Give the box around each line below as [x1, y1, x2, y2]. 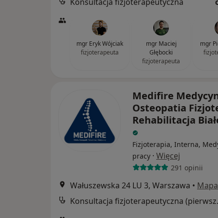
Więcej [156, 150, 180, 161]
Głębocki [149, 48, 173, 56]
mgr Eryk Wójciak [76, 39, 123, 48]
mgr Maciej [145, 39, 177, 48]
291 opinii [170, 163, 203, 172]
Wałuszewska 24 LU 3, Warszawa [70, 180, 190, 191]
